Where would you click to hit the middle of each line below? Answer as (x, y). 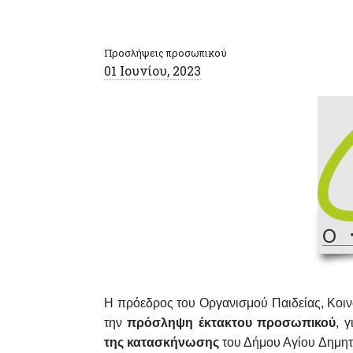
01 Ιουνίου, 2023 (152, 71)
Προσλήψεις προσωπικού (165, 53)
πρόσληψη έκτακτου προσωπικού (232, 323)
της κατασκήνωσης (162, 342)
